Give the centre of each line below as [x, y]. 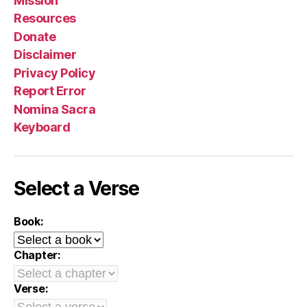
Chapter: [37, 255]
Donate [35, 36]
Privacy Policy [55, 73]
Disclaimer [45, 54]
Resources [45, 18]
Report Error [50, 91]
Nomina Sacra [55, 109]
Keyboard [42, 127]
